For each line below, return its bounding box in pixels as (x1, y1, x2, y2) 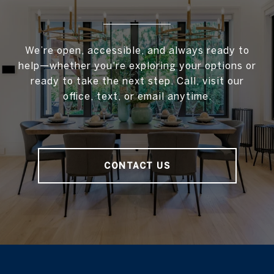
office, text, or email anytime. (62, 91, 212, 102)
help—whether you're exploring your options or (18, 60, 256, 72)
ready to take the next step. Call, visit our (30, 75, 244, 87)
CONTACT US (104, 161, 170, 171)
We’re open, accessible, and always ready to (24, 45, 250, 56)
